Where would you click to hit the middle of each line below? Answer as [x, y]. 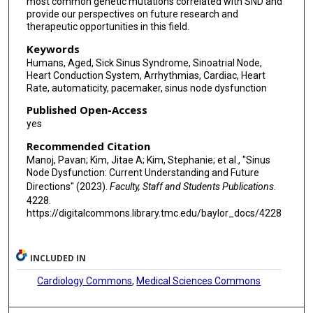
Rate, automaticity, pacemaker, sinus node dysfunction [146, 88]
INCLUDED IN [58, 258]
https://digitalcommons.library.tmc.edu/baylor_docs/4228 [154, 213]
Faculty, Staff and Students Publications [191, 186]
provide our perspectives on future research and [132, 14]
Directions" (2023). [68, 186]
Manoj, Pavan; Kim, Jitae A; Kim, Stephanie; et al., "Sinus [148, 160]
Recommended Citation [88, 146]
